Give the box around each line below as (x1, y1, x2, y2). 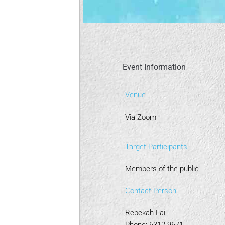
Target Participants (125, 142, 187, 151)
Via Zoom (125, 113, 156, 122)
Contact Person (125, 186, 176, 195)
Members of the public (125, 164, 199, 173)
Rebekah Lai (125, 208, 165, 217)
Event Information (122, 62, 186, 72)
